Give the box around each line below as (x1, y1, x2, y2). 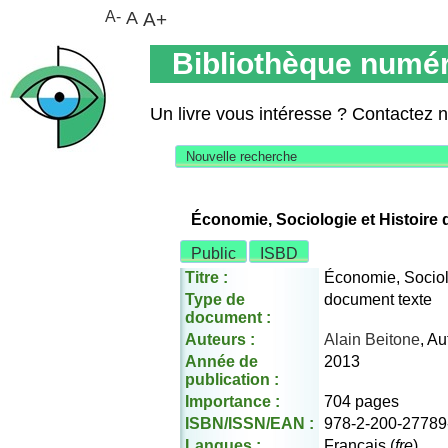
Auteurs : (185, 331, 255, 348)
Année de (185, 353, 258, 370)
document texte (324, 291, 432, 308)
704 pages (324, 393, 399, 410)
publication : (185, 371, 279, 388)
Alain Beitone (324, 331, 420, 348)
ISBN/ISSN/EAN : (185, 415, 314, 432)
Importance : (185, 393, 280, 410)
